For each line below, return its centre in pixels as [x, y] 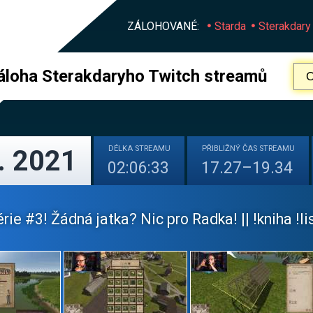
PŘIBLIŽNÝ [222, 148]
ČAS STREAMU [269, 148]
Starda [230, 26]
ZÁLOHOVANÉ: [163, 26]
